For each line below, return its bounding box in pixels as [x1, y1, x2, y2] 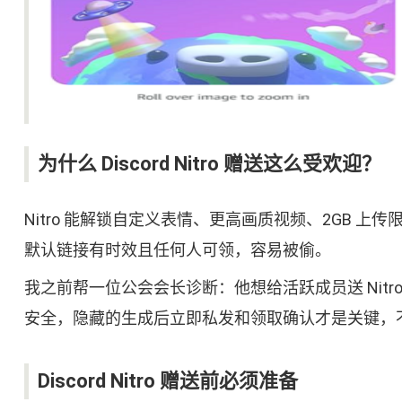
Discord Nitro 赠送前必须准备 [37, 370, 298, 393]
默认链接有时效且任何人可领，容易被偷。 [23, 240, 331, 260]
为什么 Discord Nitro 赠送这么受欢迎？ [37, 153, 381, 176]
